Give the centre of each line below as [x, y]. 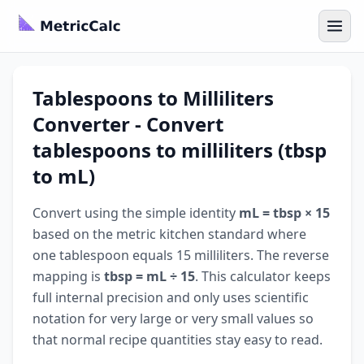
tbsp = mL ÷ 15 [149, 276]
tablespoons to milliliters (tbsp [180, 150]
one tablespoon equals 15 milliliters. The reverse [181, 255]
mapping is [68, 276]
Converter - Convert [128, 124]
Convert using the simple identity [136, 213]
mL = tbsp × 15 [284, 213]
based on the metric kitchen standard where [169, 234]
